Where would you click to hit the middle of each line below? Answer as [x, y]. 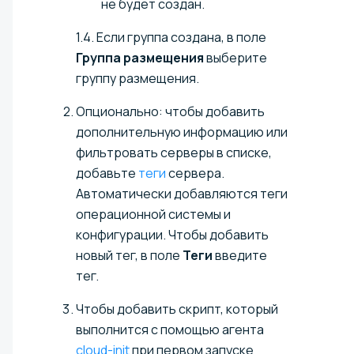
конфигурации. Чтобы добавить [172, 234]
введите [240, 255]
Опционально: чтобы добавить [170, 111]
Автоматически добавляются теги [182, 193]
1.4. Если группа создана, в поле [171, 37]
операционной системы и [153, 214]
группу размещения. [137, 78]
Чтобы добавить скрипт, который [177, 309]
